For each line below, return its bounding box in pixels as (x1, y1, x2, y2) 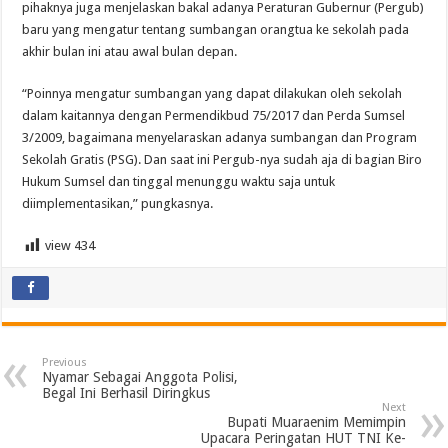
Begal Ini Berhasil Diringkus (42, 385, 211, 402)
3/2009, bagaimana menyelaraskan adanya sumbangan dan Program (22, 130, 418, 146)
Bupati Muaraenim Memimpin (226, 414, 406, 431)
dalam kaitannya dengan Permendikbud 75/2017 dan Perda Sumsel (22, 108, 406, 124)
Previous (42, 356, 88, 370)
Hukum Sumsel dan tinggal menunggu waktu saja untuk (22, 174, 336, 190)
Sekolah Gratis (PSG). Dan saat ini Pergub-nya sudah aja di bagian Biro (22, 152, 423, 168)
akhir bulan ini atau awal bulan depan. (22, 44, 238, 60)
